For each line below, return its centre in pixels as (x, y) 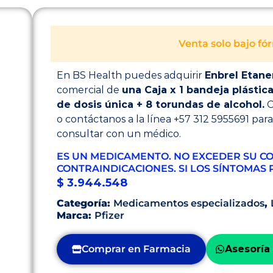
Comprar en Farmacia (136, 249)
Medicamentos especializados (189, 203)
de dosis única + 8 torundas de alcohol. (161, 105)
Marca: (76, 215)
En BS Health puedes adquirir (131, 75)
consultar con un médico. (119, 134)
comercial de (89, 90)
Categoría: (85, 203)
